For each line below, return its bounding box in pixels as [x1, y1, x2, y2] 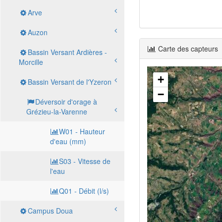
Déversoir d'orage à [35, 97, 97, 107]
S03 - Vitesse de [59, 156, 111, 166]
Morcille [19, 57, 43, 67]
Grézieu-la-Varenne [26, 107, 87, 116]
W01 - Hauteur [59, 126, 105, 136]
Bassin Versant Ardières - [28, 47, 107, 57]
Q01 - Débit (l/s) [59, 186, 109, 196]
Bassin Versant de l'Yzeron [28, 77, 111, 87]
